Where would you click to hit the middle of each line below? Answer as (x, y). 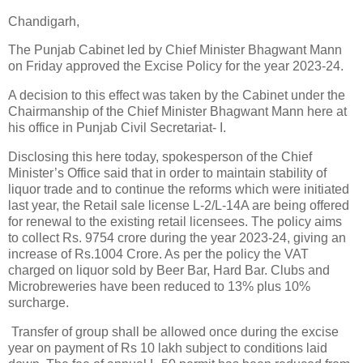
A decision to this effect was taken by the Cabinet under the (177, 96)
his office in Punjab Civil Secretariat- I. (117, 128)
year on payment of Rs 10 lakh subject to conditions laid (168, 348)
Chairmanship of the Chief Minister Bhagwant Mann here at (177, 112)
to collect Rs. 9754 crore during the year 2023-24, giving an (177, 238)
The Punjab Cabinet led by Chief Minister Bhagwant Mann (175, 50)
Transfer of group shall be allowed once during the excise (173, 331)
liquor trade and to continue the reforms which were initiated (179, 190)
